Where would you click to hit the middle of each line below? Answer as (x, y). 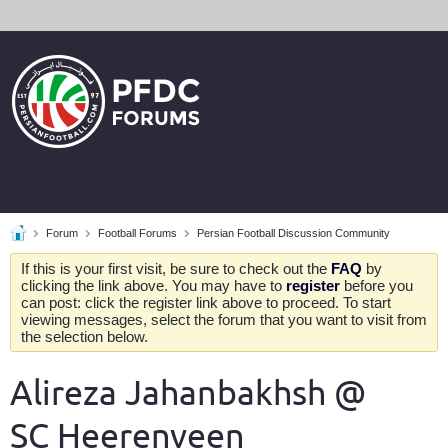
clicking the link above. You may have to (153, 285)
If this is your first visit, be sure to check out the (176, 268)
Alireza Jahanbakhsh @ (188, 393)
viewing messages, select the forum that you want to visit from (224, 319)
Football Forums (137, 233)
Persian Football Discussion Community (293, 233)
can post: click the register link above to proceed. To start (206, 302)
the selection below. (84, 336)
